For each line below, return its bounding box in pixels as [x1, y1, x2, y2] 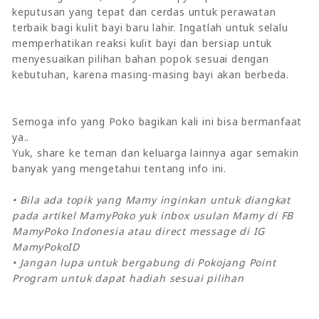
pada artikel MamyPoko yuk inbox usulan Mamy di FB [12, 208, 294, 222]
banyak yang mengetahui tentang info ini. [12, 161, 226, 175]
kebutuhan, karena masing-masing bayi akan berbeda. [12, 67, 289, 81]
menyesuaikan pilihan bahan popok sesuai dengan [12, 51, 269, 66]
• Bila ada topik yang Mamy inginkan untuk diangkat [12, 192, 291, 206]
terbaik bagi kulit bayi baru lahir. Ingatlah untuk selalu [12, 20, 288, 34]
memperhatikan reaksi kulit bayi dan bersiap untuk [12, 36, 273, 50]
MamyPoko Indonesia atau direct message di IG [12, 224, 266, 238]
